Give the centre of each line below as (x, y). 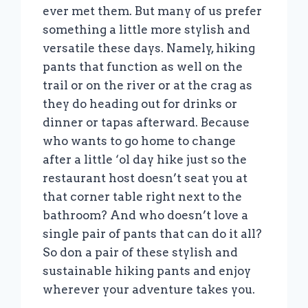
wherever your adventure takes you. (149, 290)
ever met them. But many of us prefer (153, 11)
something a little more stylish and (147, 30)
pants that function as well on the (143, 67)
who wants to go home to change (140, 141)
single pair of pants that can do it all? (153, 234)
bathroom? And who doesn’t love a (146, 216)
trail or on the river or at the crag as (148, 86)
